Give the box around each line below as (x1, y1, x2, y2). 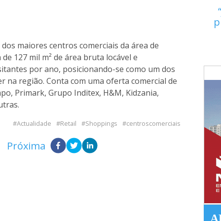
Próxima (6, 139, 45, 152)
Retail (60, 119, 77, 128)
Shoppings (85, 119, 118, 128)
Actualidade (17, 119, 52, 128)
